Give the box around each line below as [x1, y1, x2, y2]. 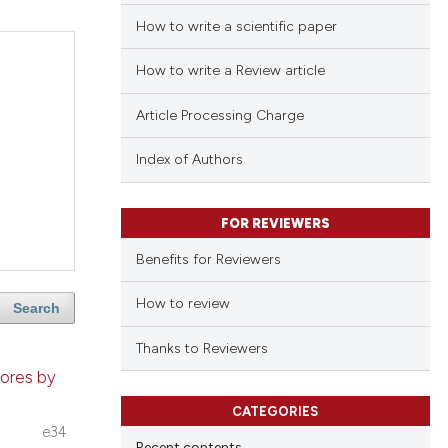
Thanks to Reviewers [135, 339, 268, 357]
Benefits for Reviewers [135, 250, 281, 268]
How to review [135, 295, 230, 313]
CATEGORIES [232, 404, 319, 420]
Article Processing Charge [135, 106, 304, 124]
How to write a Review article [135, 62, 325, 80]
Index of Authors [135, 151, 243, 169]
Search [12, 300, 60, 317]
